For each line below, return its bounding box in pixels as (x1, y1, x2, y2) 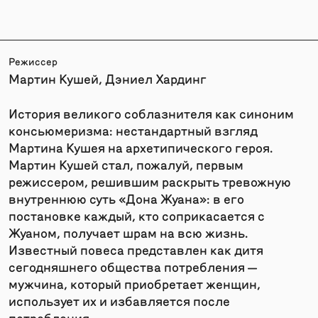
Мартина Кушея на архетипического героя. (9, 138, 273, 155)
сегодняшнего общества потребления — (9, 258, 257, 275)
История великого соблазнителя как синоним (9, 104, 294, 121)
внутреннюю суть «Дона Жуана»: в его (9, 190, 244, 207)
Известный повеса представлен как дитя (9, 241, 263, 258)
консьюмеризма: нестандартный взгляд (9, 121, 258, 138)
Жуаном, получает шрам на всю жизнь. (9, 224, 248, 241)
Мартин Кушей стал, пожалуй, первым (9, 155, 243, 172)
